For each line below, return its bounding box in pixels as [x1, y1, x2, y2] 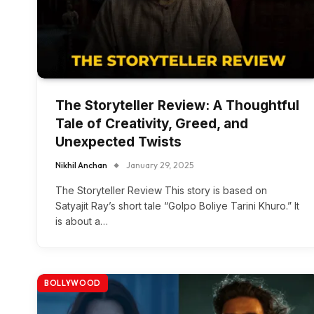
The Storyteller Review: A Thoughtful [55, 97, 299, 114]
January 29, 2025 [126, 160, 193, 171]
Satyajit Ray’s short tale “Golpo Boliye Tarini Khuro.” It [55, 200, 299, 212]
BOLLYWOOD [44, 278, 101, 289]
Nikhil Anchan [55, 160, 107, 171]
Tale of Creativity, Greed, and [55, 116, 248, 132]
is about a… [55, 215, 108, 228]
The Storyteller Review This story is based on [55, 184, 267, 197]
